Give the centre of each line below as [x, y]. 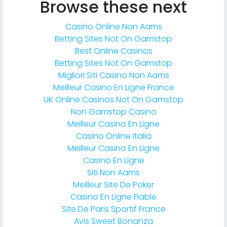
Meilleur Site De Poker [113, 185]
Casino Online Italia [113, 136]
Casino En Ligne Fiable [113, 197]
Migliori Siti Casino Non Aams [113, 75]
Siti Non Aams [113, 173]
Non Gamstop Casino [113, 112]
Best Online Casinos [113, 51]
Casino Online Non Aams [113, 27]
